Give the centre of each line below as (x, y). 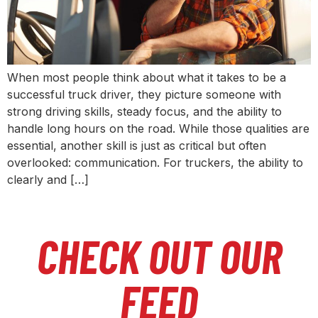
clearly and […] (48, 179)
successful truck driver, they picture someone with (144, 94)
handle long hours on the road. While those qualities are (158, 128)
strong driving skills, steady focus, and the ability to (144, 111)
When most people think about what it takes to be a (147, 77)
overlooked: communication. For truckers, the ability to (155, 162)
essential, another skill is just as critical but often (137, 145)
